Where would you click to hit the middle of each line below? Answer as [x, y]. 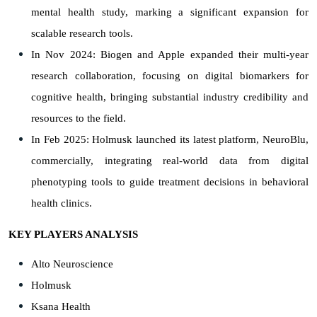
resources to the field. [79, 118]
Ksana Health [61, 306]
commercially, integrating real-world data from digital [170, 160]
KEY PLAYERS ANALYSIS [73, 234]
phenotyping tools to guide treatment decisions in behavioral [170, 181]
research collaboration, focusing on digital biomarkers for [170, 75]
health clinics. [62, 203]
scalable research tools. [82, 33]
